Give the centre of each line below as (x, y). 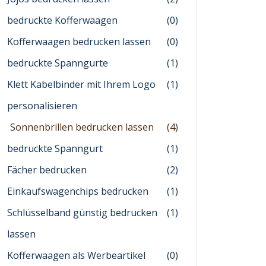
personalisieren (42, 106)
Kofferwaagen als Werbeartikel (76, 255)
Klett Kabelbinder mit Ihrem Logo (81, 84)
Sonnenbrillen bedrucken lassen (82, 127)
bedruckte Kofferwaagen (62, 20)
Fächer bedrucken (47, 170)
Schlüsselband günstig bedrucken (82, 213)
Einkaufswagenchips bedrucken (78, 191)
